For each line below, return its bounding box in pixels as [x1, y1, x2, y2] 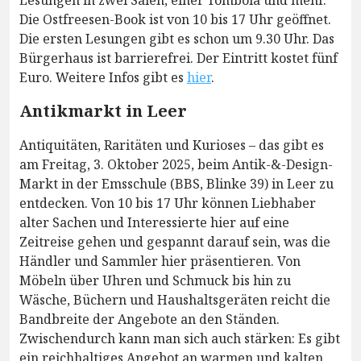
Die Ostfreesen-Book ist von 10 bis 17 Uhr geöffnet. [19, 10, 331, 29]
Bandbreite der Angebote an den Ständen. [19, 310, 280, 329]
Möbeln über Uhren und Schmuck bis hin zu [19, 272, 291, 290]
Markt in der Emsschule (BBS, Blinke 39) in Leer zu [19, 175, 334, 193]
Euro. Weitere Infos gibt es [19, 68, 187, 87]
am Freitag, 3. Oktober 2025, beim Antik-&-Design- [19, 156, 333, 174]
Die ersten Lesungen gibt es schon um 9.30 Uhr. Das [19, 30, 334, 48]
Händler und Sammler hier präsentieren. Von [19, 252, 301, 271]
